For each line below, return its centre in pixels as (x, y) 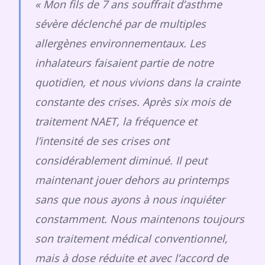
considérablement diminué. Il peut (121, 160)
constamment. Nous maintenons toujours (140, 219)
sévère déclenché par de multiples (120, 24)
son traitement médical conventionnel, (131, 238)
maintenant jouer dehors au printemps (132, 180)
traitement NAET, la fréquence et (116, 121)
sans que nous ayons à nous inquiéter (130, 199)
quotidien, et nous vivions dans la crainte (138, 82)
